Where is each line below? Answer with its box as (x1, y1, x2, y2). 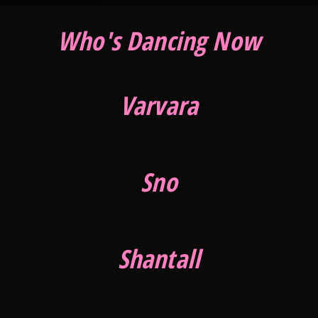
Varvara (119, 87, 199, 123)
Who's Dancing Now (57, 23, 261, 58)
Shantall (117, 241, 201, 277)
